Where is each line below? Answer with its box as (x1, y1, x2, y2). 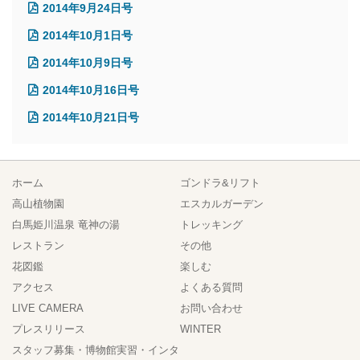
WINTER (180, 322, 221, 335)
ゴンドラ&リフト (180, 176, 260, 189)
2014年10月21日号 (43, 110, 139, 124)
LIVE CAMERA (12, 301, 84, 314)
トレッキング (180, 218, 243, 231)
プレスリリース (12, 322, 85, 335)
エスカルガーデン (180, 197, 264, 210)
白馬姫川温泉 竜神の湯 (12, 218, 120, 231)
